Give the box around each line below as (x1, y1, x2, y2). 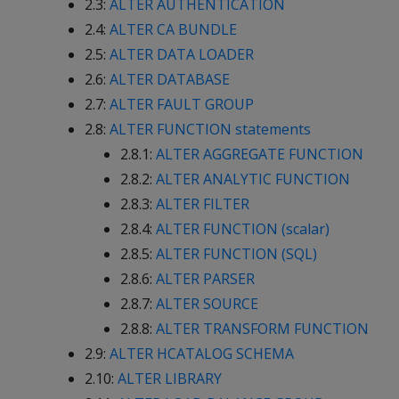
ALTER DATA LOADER (110, 45, 254, 64)
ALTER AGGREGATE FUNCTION (156, 144, 363, 164)
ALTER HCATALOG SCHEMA (110, 344, 294, 363)
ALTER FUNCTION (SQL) (156, 244, 317, 264)
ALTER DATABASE (110, 69, 230, 89)
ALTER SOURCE (156, 294, 258, 313)
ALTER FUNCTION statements (110, 119, 311, 139)
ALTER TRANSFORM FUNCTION (156, 319, 369, 338)
